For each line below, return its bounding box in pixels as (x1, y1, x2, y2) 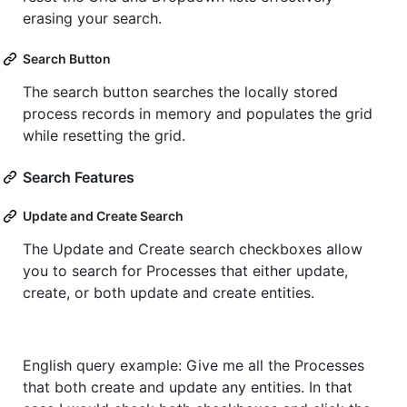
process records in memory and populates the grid (23, 104, 372, 124)
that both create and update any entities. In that (23, 378, 352, 397)
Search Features (23, 168, 134, 187)
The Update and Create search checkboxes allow (23, 240, 362, 259)
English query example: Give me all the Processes (23, 356, 364, 375)
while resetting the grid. (23, 126, 185, 145)
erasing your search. (23, 9, 162, 28)
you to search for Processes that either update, (23, 262, 348, 281)
